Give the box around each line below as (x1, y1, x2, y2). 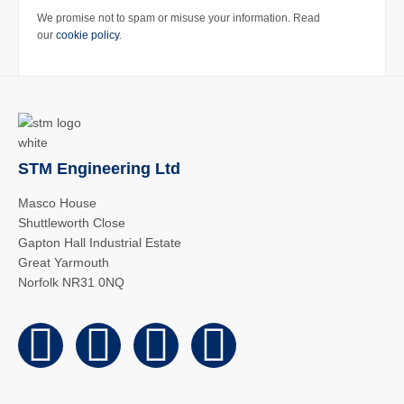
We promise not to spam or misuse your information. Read (37, 12, 320, 25)
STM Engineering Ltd (18, 159, 180, 178)
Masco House (18, 195, 96, 210)
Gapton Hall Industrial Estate (18, 234, 181, 250)
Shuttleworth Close (18, 215, 125, 230)
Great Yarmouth (18, 254, 109, 270)
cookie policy (56, 29, 119, 42)
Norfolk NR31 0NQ (18, 274, 124, 289)
